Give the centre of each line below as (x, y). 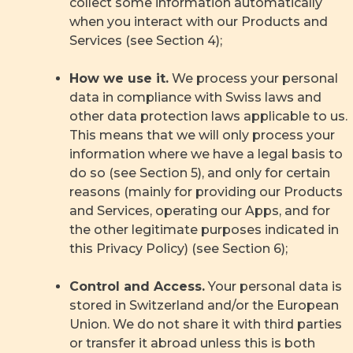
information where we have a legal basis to (206, 154)
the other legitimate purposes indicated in (204, 230)
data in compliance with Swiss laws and (195, 97)
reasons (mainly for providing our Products (206, 192)
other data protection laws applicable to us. (208, 116)
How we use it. (119, 78)
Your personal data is (273, 286)
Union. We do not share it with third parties (206, 324)
